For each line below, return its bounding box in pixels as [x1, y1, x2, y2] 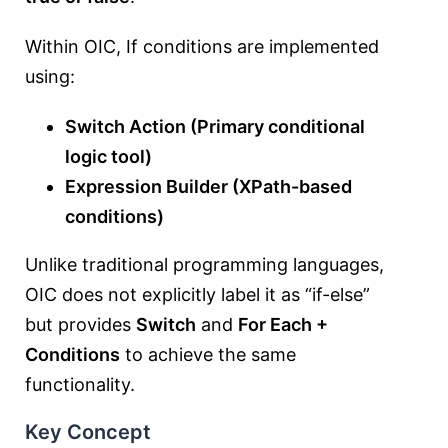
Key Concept [25, 420, 151, 444]
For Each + [238, 314, 328, 335]
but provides [25, 314, 136, 335]
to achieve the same [120, 344, 296, 365]
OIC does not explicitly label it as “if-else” [25, 284, 370, 305]
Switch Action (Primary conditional [65, 116, 365, 137]
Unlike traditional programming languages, [25, 254, 384, 275]
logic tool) [65, 146, 152, 167]
